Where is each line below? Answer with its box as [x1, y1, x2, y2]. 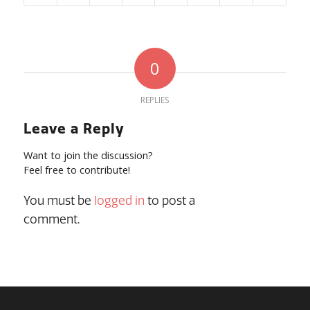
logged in [93, 192, 145, 208]
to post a [144, 192, 195, 208]
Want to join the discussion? [23, 148, 153, 162]
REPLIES [140, 93, 170, 106]
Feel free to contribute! [23, 163, 130, 176]
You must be [23, 192, 94, 208]
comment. [23, 211, 80, 226]
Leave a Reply [23, 119, 125, 137]
